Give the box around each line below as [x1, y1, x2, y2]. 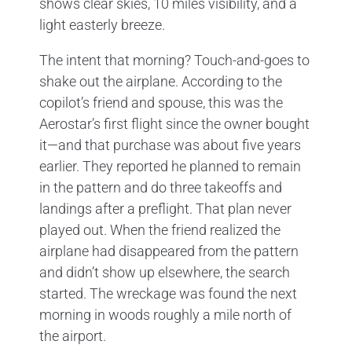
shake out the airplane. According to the [39, 72, 282, 90]
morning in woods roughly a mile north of [39, 306, 291, 323]
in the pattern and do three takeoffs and [39, 178, 282, 196]
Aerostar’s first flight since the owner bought [39, 115, 310, 132]
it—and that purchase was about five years [39, 136, 301, 153]
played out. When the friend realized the [39, 221, 280, 238]
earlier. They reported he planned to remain [39, 157, 301, 174]
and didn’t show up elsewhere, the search [39, 263, 290, 280]
